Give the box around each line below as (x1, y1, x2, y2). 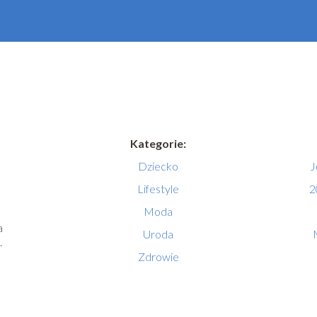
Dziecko (138, 159, 179, 173)
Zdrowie (137, 250, 179, 264)
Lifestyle (137, 182, 180, 196)
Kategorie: (130, 137, 187, 151)
